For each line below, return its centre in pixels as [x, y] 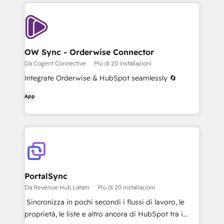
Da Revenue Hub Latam [57, 187]
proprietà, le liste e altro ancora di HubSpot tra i [104, 214]
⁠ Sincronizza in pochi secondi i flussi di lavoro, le [104, 202]
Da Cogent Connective [55, 63]
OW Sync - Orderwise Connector [89, 52]
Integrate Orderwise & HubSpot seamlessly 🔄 [100, 78]
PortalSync [46, 176]
